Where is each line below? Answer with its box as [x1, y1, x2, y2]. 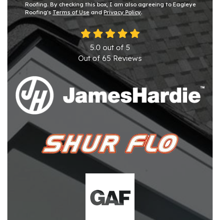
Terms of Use [53, 8, 89, 16]
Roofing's [25, 8, 53, 16]
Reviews [111, 53, 142, 63]
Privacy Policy [104, 8, 141, 16]
